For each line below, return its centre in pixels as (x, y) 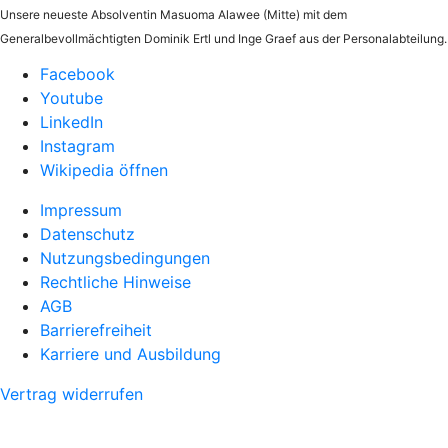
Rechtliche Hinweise (115, 282)
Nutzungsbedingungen (125, 258)
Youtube (71, 98)
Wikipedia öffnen (104, 170)
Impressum (81, 210)
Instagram (77, 146)
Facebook (77, 74)
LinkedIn (71, 122)
